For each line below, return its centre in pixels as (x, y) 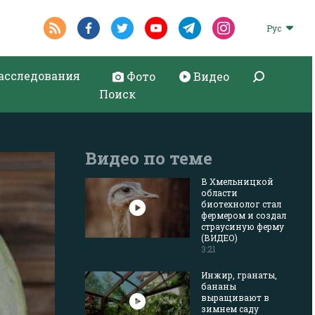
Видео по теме (149, 158)
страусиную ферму (243, 226)
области (219, 193)
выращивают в (235, 297)
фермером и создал (244, 215)
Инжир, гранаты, (239, 275)
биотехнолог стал (241, 204)
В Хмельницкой (237, 181)
